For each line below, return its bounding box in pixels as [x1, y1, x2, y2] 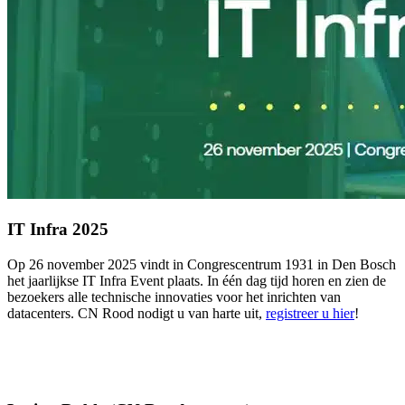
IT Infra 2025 [7, 220, 108, 240]
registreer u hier [266, 305, 354, 321]
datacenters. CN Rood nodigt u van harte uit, [7, 305, 266, 321]
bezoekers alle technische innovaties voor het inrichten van [7, 288, 341, 305]
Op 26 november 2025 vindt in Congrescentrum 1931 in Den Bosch [7, 256, 396, 272]
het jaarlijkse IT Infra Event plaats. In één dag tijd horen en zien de [7, 272, 386, 288]
